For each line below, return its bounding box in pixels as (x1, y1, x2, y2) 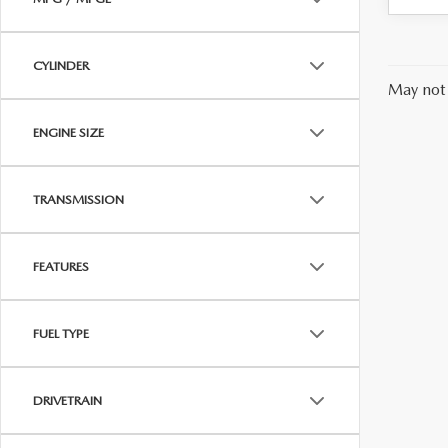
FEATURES (33, 259, 89, 274)
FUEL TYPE (33, 326, 89, 341)
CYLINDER (33, 58, 89, 73)
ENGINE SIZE (33, 125, 104, 140)
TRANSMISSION (33, 192, 124, 207)
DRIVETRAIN (33, 393, 102, 408)
